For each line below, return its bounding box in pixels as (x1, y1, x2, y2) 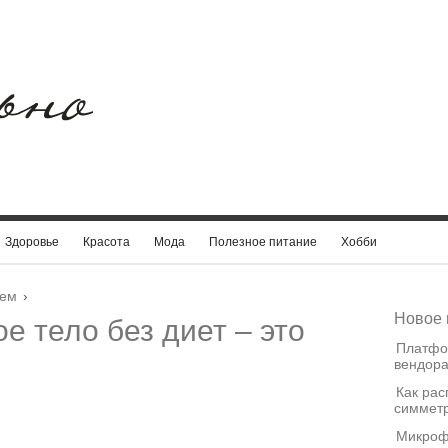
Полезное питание (209, 235, 317, 249)
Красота (83, 235, 130, 249)
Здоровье (5, 235, 59, 249)
